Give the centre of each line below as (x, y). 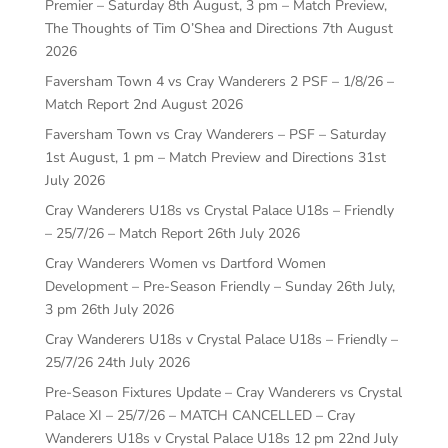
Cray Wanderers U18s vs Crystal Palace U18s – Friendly (219, 210)
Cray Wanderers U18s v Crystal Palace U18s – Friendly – (221, 339)
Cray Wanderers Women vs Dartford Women (185, 263)
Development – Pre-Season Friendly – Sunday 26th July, (219, 286)
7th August (357, 28)
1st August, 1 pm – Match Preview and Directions (199, 157)
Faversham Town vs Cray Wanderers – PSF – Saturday (215, 134)
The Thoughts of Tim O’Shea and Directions (181, 28)
